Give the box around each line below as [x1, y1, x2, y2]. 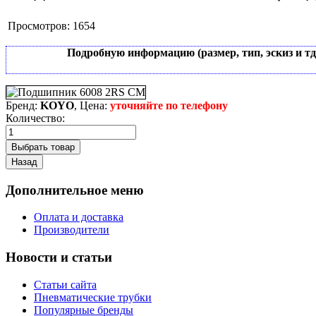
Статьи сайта [34, 278, 97, 291]
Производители [34, 224, 109, 236]
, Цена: [74, 99, 110, 111]
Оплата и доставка [34, 211, 123, 224]
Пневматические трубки [34, 291, 152, 303]
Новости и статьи [6, 250, 112, 265]
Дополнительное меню [6, 182, 144, 197]
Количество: [6, 111, 65, 124]
